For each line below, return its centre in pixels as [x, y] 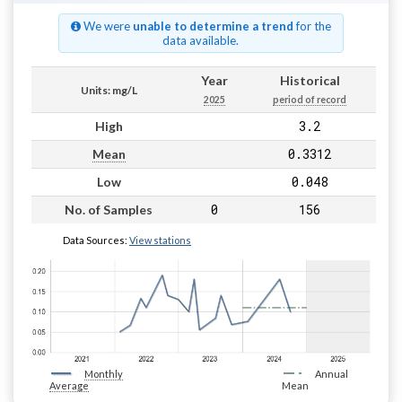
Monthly [104, 373]
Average [69, 385]
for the [312, 26]
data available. [201, 40]
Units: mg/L [109, 90]
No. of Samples [109, 209]
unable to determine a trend [213, 26]
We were [106, 26]
